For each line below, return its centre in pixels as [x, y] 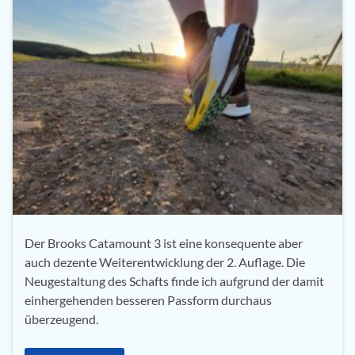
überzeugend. [61, 319]
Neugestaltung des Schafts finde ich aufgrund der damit [174, 281]
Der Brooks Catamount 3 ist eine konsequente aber [164, 242]
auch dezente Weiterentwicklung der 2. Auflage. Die [165, 261]
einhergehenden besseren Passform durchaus [148, 300]
